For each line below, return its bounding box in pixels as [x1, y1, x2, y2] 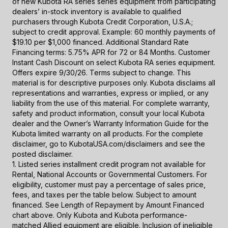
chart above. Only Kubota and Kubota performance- [12, 211, 187, 220]
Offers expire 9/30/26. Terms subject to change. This [12, 68, 191, 77]
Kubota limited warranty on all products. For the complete [12, 129, 203, 138]
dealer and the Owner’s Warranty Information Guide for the [12, 119, 209, 128]
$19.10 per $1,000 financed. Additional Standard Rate [12, 38, 189, 47]
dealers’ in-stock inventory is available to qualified [12, 7, 181, 16]
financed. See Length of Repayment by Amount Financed [12, 201, 204, 210]
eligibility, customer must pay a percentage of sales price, [12, 180, 206, 189]
